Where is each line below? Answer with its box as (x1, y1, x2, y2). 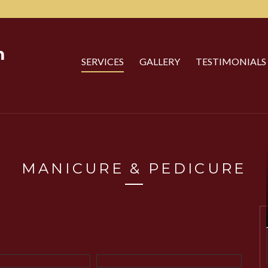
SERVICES (81, 56, 124, 67)
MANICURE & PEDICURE (22, 160, 246, 177)
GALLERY (139, 56, 181, 67)
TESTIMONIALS (196, 56, 267, 67)
